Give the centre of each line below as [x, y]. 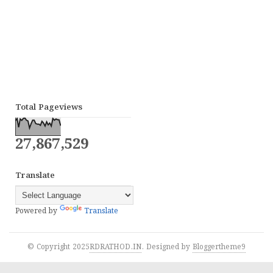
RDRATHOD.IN [115, 247]
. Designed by [167, 247]
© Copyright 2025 [58, 247]
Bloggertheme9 [219, 247]
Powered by [37, 211]
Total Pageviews [49, 108]
